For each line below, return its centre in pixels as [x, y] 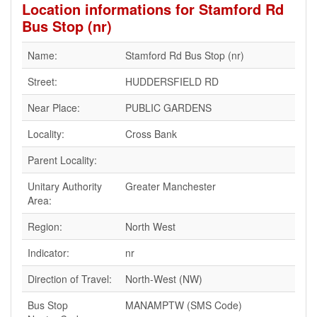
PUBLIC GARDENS [168, 108]
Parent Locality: [62, 160]
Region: [45, 226]
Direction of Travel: [70, 279]
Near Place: [54, 108]
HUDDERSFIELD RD [172, 81]
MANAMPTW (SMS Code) [184, 305]
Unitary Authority [65, 186]
